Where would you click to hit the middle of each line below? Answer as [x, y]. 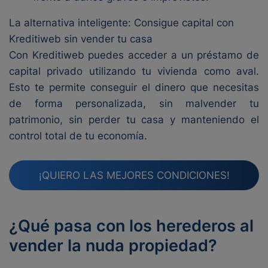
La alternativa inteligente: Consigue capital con [121, 23]
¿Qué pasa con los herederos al [131, 226]
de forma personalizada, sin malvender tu [134, 103]
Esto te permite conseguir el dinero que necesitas [134, 87]
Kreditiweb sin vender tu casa [81, 39]
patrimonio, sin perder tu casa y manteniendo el [134, 120]
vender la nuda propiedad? [113, 246]
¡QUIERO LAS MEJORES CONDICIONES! [134, 175]
